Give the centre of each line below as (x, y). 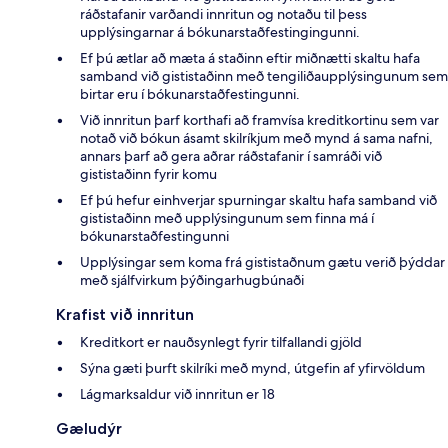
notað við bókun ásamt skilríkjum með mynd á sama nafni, (256, 137)
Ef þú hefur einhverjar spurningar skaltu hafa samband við (258, 199)
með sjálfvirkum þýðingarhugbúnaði (192, 279)
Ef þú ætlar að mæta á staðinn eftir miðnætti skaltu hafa (250, 57)
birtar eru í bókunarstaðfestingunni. (190, 93)
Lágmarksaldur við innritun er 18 (177, 393)
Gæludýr (89, 428)
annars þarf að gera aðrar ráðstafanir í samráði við (231, 155)
